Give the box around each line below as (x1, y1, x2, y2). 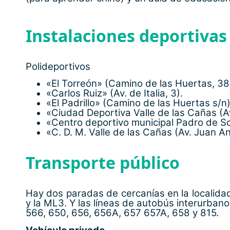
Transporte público (26, 151, 180, 174)
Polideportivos (26, 60, 90, 72)
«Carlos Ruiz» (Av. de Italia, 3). (46, 87, 183, 100)
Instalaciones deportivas (26, 24, 227, 47)
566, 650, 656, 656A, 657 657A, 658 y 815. (26, 207, 219, 219)
